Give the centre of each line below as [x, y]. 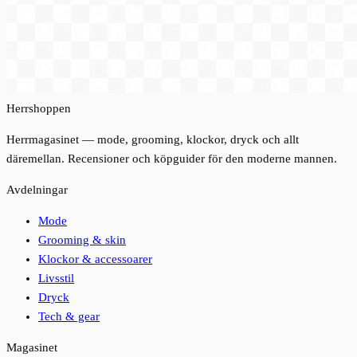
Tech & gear [69, 317]
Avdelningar [37, 190]
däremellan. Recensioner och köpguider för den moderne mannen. [172, 159]
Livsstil [56, 279]
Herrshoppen [39, 109]
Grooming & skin [82, 240]
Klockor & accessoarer [95, 259]
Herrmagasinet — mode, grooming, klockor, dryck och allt [153, 140]
